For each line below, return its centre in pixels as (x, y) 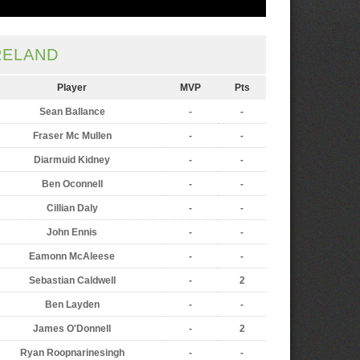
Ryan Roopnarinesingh (72, 353)
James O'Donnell (72, 329)
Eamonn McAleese (72, 256)
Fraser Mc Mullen (72, 136)
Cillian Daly (72, 208)
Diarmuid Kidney (72, 160)
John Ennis (72, 232)
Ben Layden (72, 305)
